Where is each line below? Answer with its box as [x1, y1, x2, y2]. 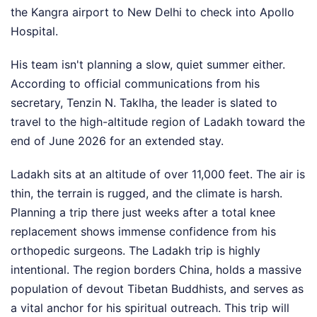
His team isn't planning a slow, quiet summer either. [11, 57, 285, 72]
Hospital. [11, 24, 58, 39]
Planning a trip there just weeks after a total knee [11, 205, 275, 220]
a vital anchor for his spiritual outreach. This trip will [11, 301, 289, 316]
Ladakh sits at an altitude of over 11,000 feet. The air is [11, 167, 305, 182]
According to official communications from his [11, 76, 260, 91]
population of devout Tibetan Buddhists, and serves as [11, 282, 304, 296]
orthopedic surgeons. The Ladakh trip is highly [11, 243, 260, 258]
